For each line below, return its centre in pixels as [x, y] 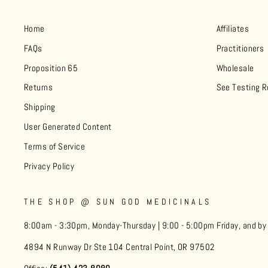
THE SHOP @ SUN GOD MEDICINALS [118, 201]
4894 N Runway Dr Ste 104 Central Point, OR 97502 [119, 247]
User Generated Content [68, 127]
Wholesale [235, 68]
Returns [39, 88]
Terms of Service [55, 146]
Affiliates [232, 29]
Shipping [40, 107]
